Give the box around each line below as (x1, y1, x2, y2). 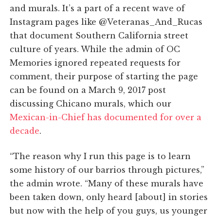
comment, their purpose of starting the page (10, 71, 198, 81)
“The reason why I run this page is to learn (10, 151, 191, 161)
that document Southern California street (10, 30, 188, 40)
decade (10, 126, 39, 136)
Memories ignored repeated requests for (10, 57, 181, 68)
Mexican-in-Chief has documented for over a (10, 112, 201, 122)
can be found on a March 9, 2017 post (10, 85, 166, 95)
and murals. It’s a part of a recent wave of (10, 3, 185, 13)
